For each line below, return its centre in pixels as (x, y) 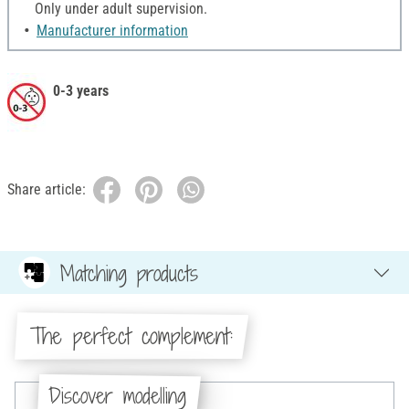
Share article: (47, 190)
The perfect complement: (131, 336)
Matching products (129, 273)
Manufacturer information (112, 31)
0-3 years (81, 91)
